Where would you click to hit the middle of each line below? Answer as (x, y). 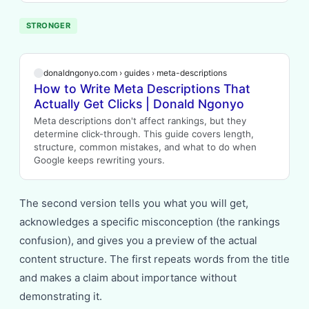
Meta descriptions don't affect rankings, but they (140, 121)
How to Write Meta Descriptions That (142, 89)
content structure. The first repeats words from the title (154, 259)
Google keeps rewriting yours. (99, 160)
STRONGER (49, 26)
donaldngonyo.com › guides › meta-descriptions (135, 73)
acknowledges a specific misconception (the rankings (150, 222)
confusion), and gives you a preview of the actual (138, 240)
